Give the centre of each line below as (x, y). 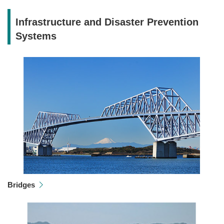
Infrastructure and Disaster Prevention (107, 22)
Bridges (21, 185)
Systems (36, 36)
